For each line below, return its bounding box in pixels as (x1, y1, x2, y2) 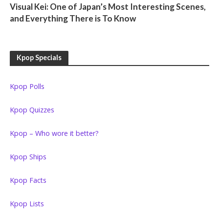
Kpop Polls (10, 81, 44, 91)
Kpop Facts (10, 175, 46, 185)
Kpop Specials (17, 53, 62, 62)
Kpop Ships (10, 152, 46, 161)
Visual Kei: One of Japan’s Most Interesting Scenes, (10, 1, 206, 12)
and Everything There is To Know (10, 13, 136, 24)
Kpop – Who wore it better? (10, 128, 99, 138)
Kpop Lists (10, 198, 44, 208)
